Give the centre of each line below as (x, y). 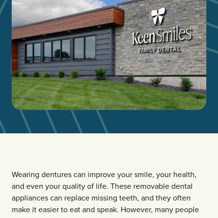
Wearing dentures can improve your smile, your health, (104, 174)
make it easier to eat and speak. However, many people (105, 209)
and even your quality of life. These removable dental (102, 186)
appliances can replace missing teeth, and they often (101, 197)
